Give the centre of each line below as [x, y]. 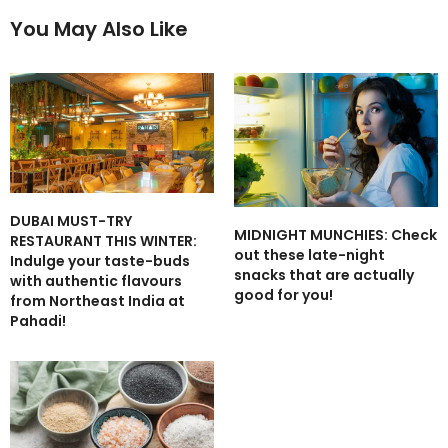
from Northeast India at [97, 301]
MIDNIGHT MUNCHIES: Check [335, 234]
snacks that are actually [324, 274]
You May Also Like [99, 29]
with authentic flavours [96, 281]
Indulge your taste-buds [100, 261]
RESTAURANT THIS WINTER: [103, 241]
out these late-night [309, 254]
